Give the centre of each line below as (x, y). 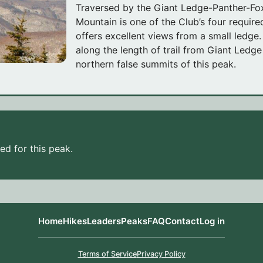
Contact (182, 221)
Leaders (104, 221)
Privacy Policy (161, 254)
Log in (212, 221)
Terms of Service (107, 254)
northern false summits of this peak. (156, 64)
